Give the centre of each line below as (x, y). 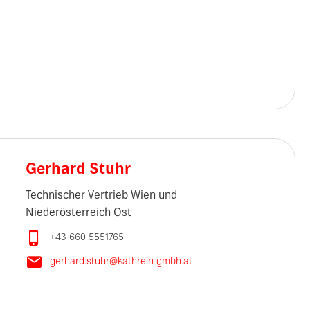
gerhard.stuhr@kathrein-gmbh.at (121, 262)
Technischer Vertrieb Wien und (101, 196)
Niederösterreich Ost (78, 213)
